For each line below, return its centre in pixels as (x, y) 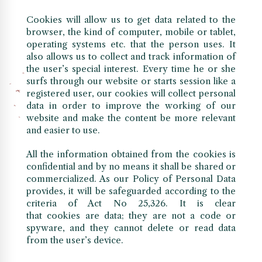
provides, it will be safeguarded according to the (131, 191)
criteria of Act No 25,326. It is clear (131, 204)
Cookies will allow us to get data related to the (131, 20)
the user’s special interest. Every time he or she (131, 69)
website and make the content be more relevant (131, 118)
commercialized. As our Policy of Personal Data (131, 179)
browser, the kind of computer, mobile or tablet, (131, 32)
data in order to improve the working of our (131, 106)
